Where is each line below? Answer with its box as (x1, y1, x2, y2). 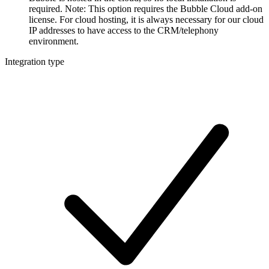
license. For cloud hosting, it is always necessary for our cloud (29, 14, 264, 25)
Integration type (5, 56, 64, 67)
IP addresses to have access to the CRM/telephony (29, 25, 219, 36)
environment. (29, 36, 79, 47)
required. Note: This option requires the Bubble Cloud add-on (29, 4, 262, 14)
